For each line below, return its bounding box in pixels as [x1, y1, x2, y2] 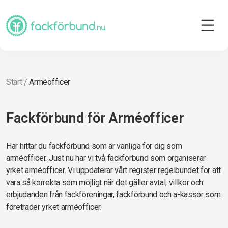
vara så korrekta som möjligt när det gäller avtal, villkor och [6, 178, 204, 187]
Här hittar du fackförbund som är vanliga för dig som [6, 141, 182, 151]
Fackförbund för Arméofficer [6, 110, 184, 126]
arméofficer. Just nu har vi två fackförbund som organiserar [6, 153, 206, 163]
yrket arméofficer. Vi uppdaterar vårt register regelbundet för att [6, 165, 221, 175]
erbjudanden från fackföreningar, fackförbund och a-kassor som [6, 190, 221, 199]
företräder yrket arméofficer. [6, 202, 102, 212]
